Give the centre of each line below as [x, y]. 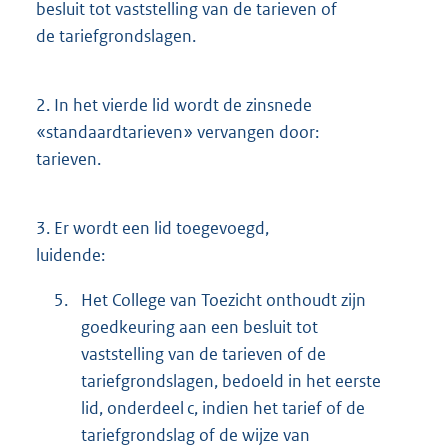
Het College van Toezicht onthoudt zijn [223, 300]
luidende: [70, 255]
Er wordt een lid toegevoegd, [159, 228]
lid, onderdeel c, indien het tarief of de [223, 408]
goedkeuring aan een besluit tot [199, 327]
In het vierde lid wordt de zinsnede [181, 104]
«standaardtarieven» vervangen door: [177, 131]
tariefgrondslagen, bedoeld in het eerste [231, 381]
